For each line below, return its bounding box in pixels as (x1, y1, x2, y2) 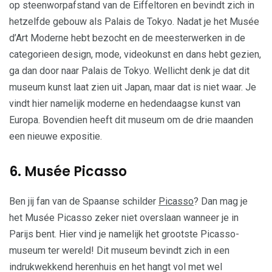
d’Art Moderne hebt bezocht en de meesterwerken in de (9, 32, 245, 44)
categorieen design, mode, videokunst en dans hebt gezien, (9, 49, 261, 60)
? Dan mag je (194, 195, 248, 207)
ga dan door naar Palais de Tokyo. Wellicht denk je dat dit (9, 65, 250, 76)
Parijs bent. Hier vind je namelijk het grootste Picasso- (9, 228, 239, 240)
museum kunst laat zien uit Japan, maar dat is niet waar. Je (9, 81, 256, 93)
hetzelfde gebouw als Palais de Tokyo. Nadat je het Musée (9, 16, 259, 27)
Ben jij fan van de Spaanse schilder (9, 195, 158, 207)
